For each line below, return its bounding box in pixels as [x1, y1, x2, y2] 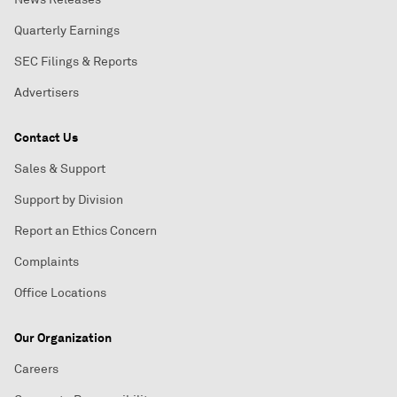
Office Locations [14, 285, 106, 300]
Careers [14, 362, 58, 377]
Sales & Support [14, 161, 105, 176]
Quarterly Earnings [14, 23, 120, 38]
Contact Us [14, 129, 78, 145]
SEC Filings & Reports [14, 54, 137, 69]
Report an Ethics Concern [14, 223, 157, 238]
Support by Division [14, 192, 123, 207]
